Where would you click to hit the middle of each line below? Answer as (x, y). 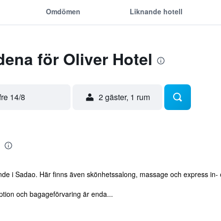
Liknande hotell (156, 11)
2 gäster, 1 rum (124, 97)
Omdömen (63, 11)
